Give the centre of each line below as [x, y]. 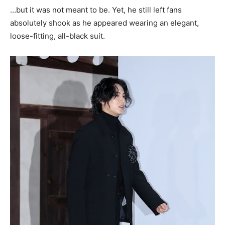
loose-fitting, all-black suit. [58, 36]
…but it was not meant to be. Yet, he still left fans [96, 10]
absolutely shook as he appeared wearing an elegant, [104, 23]
